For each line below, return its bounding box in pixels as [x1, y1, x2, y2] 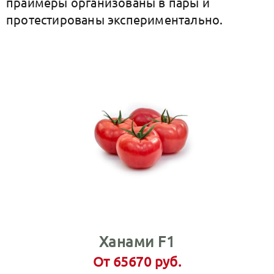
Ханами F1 [98, 232, 176, 250]
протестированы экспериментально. [6, 12, 223, 27]
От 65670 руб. [92, 253, 182, 269]
